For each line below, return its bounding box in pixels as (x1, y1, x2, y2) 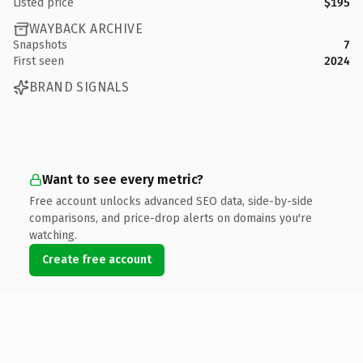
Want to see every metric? (42, 171, 203, 187)
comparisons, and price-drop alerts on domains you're (29, 211, 312, 225)
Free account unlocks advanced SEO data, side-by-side (29, 194, 313, 208)
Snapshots (13, 37, 67, 52)
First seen (13, 53, 64, 68)
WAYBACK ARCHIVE (29, 21, 143, 36)
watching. (29, 228, 77, 242)
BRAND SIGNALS (29, 79, 130, 95)
